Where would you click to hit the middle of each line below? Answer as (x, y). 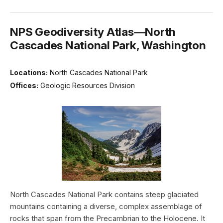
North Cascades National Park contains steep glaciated (104, 194)
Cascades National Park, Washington (108, 45)
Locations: (29, 73)
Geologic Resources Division (88, 85)
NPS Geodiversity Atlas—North (93, 32)
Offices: (24, 85)
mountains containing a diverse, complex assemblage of (106, 206)
